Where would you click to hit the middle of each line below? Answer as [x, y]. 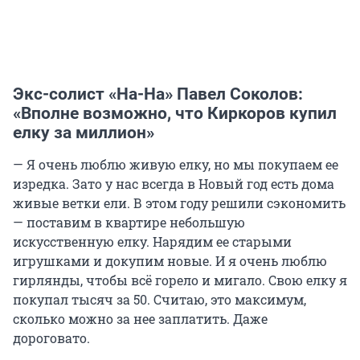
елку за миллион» [84, 132]
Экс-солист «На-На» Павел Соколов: [158, 94]
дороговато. [51, 337]
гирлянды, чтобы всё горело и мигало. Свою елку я [180, 280]
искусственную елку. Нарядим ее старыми [152, 241]
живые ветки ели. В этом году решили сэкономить [179, 202]
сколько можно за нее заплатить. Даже [140, 318]
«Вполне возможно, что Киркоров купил [175, 113]
